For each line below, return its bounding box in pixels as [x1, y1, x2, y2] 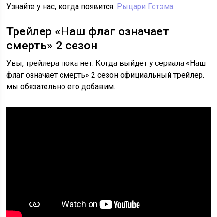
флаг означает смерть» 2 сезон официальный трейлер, [6, 70, 205, 80]
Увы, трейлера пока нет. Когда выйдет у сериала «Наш [6, 59, 206, 68]
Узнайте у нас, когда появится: [6, 2, 117, 12]
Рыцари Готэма [117, 2, 174, 12]
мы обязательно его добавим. [6, 82, 116, 92]
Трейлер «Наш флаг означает [6, 25, 170, 39]
